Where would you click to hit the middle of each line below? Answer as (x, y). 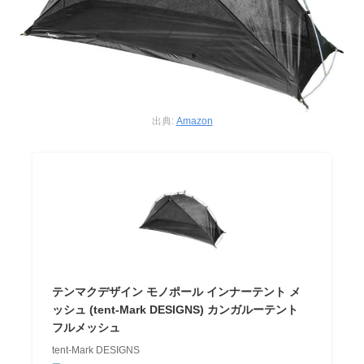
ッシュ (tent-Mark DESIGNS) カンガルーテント (175, 309)
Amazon (194, 121)
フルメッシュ (87, 327)
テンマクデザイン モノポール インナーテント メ (177, 291)
